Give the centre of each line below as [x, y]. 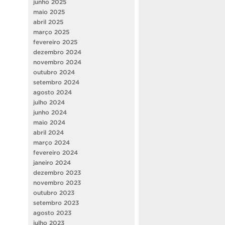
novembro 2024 [57, 62]
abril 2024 [48, 132]
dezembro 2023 [57, 172]
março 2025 [51, 32]
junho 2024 [50, 112]
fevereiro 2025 [55, 42]
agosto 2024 [52, 92]
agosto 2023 [52, 212]
